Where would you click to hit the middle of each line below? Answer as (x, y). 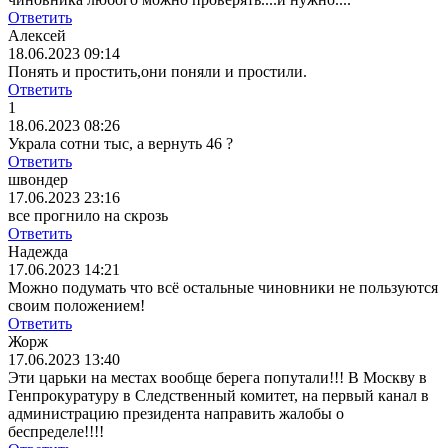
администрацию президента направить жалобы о (176, 414)
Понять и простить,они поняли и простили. (157, 72)
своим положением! (76, 306)
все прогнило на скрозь (88, 216)
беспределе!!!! (56, 432)
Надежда (38, 252)
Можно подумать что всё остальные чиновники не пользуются (223, 288)
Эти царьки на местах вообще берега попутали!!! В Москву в (217, 378)
